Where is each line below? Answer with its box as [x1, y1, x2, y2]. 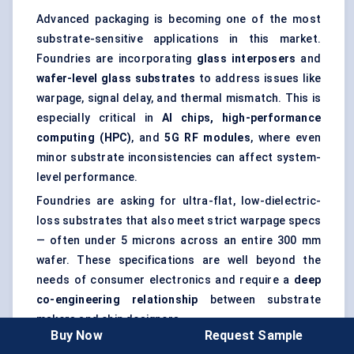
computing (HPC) [36, 131, 132, 145]
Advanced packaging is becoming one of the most [36, 13, 321, 26]
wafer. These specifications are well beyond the [36, 254, 321, 267]
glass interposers [196, 52, 296, 66]
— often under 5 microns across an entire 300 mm [36, 234, 321, 247]
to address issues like [194, 72, 321, 85]
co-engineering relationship [36, 293, 198, 307]
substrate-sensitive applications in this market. [36, 32, 321, 46]
